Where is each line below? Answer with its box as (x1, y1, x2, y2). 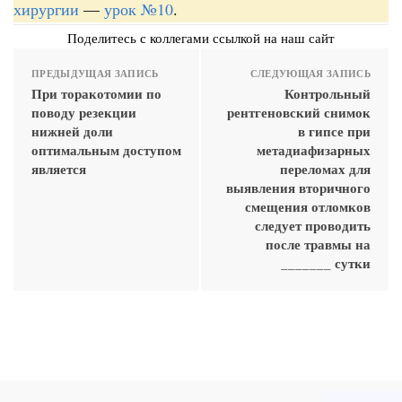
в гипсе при (298, 120, 371, 141)
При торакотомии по (31, 83, 162, 103)
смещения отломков (245, 196, 371, 216)
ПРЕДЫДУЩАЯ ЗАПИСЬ (31, 66, 159, 81)
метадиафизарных (257, 139, 371, 160)
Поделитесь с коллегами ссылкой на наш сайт (67, 28, 335, 47)
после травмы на (266, 233, 371, 254)
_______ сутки (281, 252, 371, 273)
